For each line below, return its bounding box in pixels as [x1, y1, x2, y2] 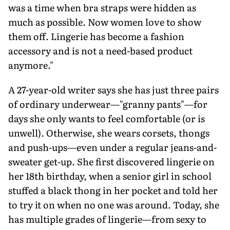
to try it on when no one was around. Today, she [8, 197, 219, 212]
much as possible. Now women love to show [8, 14, 201, 29]
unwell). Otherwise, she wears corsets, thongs [8, 125, 209, 140]
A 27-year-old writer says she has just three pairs [8, 82, 219, 97]
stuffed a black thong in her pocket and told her [8, 183, 218, 197]
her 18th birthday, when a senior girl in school [8, 168, 212, 183]
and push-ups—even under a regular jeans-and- [8, 140, 217, 154]
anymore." [8, 57, 53, 72]
